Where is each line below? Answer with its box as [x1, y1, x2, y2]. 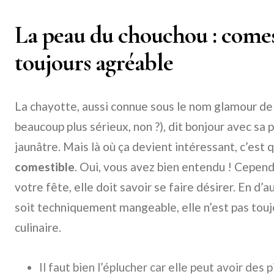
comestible [15, 160, 75, 174]
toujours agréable [15, 48, 173, 77]
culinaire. [15, 220, 61, 234]
